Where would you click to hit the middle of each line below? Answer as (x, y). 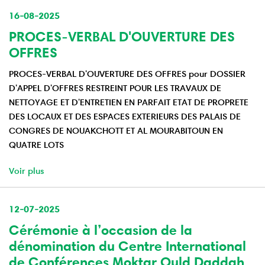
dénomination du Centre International (127, 246)
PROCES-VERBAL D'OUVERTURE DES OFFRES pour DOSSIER (127, 74)
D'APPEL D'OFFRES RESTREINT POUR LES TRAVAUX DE (115, 88)
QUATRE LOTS (36, 145)
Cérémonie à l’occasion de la (101, 230)
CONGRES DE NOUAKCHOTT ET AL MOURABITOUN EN (116, 131)
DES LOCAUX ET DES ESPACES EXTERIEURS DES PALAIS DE (125, 117)
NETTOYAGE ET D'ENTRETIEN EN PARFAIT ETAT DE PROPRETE (129, 102)
